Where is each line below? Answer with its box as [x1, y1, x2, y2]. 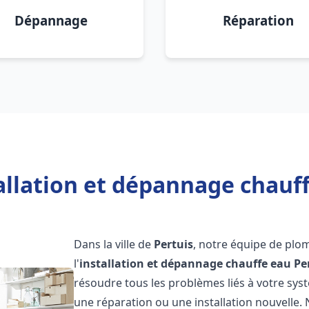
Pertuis [154, 237, 194, 252]
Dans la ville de [74, 237, 154, 252]
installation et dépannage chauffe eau [79, 256, 292, 271]
